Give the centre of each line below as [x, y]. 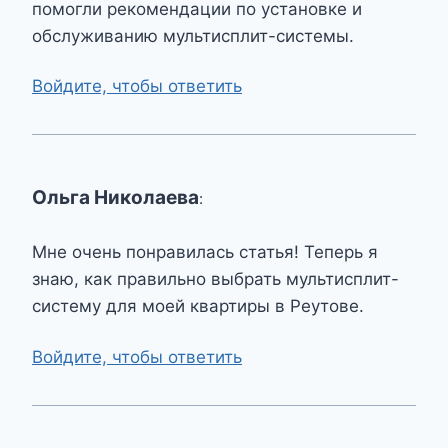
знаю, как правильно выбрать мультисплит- [215, 279]
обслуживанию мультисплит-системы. [193, 35]
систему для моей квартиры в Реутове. [198, 306]
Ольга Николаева [115, 198]
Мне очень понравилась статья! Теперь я [205, 252]
